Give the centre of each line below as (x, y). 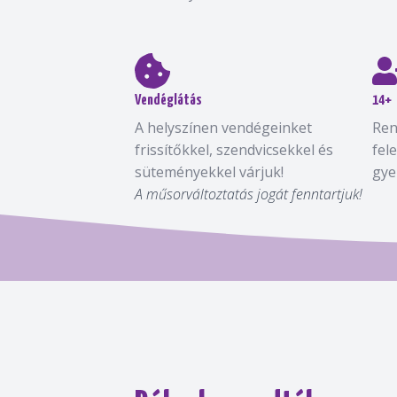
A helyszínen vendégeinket (223, 128)
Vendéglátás (168, 101)
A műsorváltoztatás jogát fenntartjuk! (249, 194)
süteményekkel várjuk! (209, 172)
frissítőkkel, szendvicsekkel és (234, 150)
